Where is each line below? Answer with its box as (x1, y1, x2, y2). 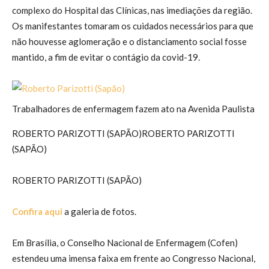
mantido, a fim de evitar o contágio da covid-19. (12, 52, 202, 62)
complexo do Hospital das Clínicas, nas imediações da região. (12, 5, 252, 16)
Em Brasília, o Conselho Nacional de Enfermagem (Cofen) (12, 237, 240, 248)
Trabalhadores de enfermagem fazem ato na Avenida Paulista (12, 103, 256, 114)
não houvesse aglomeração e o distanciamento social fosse (12, 36, 247, 47)
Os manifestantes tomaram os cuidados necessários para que (12, 20, 253, 31)
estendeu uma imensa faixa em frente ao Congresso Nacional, (12, 252, 255, 264)
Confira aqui (12, 205, 62, 217)
